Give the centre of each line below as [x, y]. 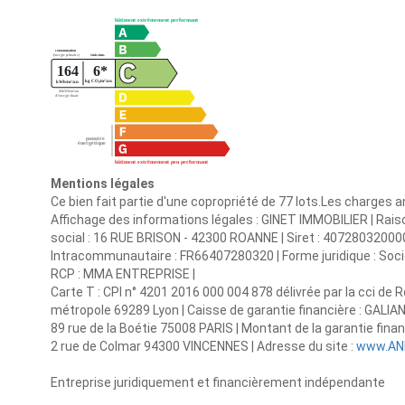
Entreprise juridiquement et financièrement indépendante [218, 383]
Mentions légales [103, 184]
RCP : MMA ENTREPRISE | [123, 274]
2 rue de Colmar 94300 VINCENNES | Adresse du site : [203, 347]
